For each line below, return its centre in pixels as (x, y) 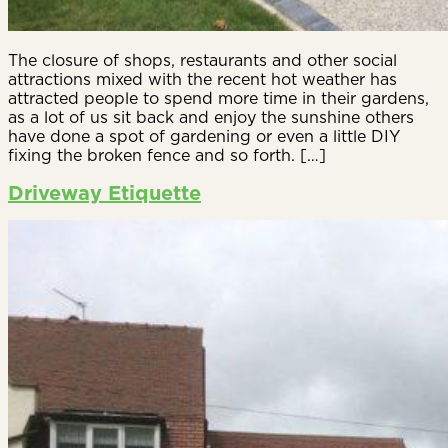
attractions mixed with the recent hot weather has (202, 79)
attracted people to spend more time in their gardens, (218, 98)
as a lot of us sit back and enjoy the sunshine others (211, 117)
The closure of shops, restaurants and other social (202, 60)
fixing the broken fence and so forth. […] (167, 155)
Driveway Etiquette (104, 192)
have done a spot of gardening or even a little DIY (204, 136)
